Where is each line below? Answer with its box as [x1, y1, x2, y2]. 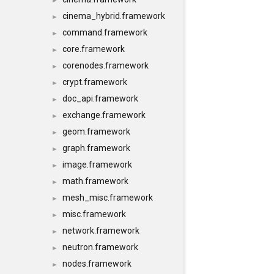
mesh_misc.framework [62, 193, 153, 202]
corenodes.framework [62, 61, 149, 70]
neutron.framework [62, 242, 138, 252]
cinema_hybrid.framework [62, 11, 165, 21]
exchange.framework [62, 110, 146, 120]
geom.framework [62, 127, 130, 136]
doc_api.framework [62, 94, 138, 103]
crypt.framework [62, 77, 127, 87]
